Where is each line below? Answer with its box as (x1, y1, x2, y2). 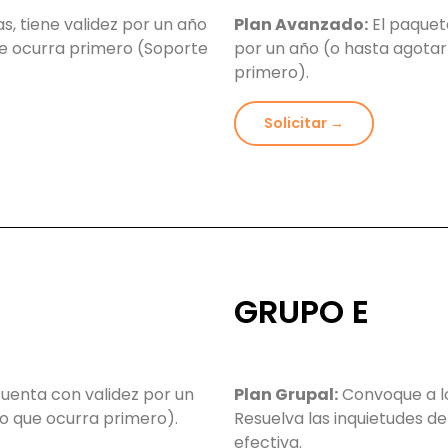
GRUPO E (234, 289, 369, 335)
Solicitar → (264, 113, 344, 134)
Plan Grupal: (234, 383, 338, 407)
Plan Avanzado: (234, 13, 368, 37)
